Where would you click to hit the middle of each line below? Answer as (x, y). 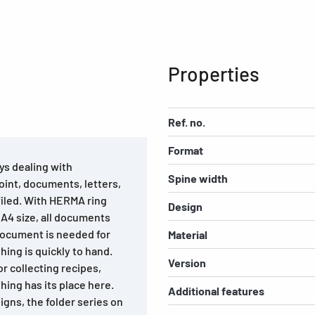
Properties (214, 73)
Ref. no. (187, 122)
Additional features (216, 290)
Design (185, 206)
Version (187, 262)
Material (188, 234)
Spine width (198, 178)
